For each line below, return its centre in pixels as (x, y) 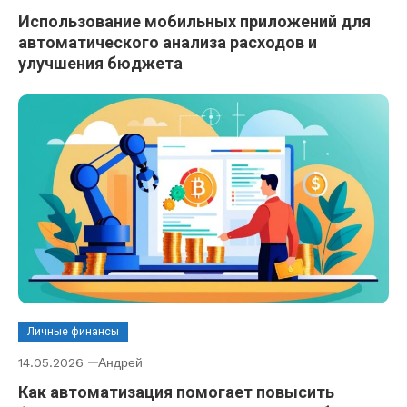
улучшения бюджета (100, 64)
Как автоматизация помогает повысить (176, 392)
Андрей (120, 362)
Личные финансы (73, 331)
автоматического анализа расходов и (168, 43)
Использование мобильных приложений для (194, 22)
